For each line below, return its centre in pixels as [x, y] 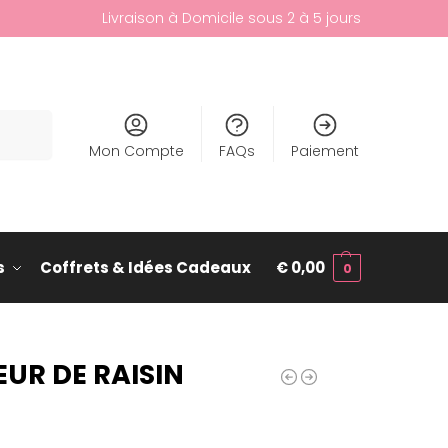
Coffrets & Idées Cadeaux [145, 267]
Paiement [324, 151]
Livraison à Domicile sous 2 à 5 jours [231, 18]
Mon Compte [136, 151]
